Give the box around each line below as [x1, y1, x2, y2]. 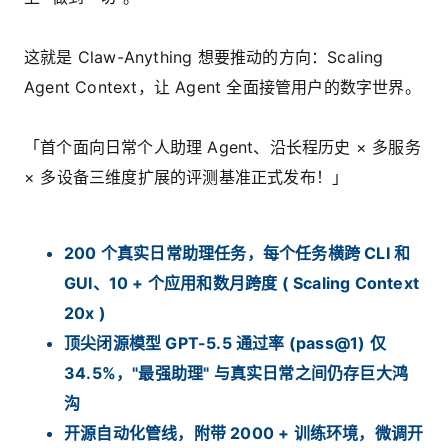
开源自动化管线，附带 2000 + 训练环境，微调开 [64, 422, 424, 443]
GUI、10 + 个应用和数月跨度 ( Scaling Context [64, 272, 419, 293]
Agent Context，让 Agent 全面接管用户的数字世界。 [24, 76, 421, 97]
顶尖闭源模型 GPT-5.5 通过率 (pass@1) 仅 [64, 332, 386, 353]
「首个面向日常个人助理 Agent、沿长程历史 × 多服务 [24, 136, 421, 157]
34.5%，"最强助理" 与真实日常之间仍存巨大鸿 [64, 362, 408, 383]
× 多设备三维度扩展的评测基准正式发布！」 [24, 166, 349, 187]
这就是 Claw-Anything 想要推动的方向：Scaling [24, 46, 384, 67]
